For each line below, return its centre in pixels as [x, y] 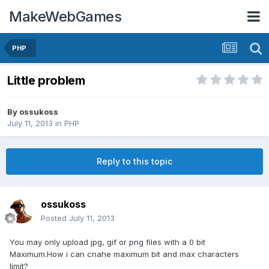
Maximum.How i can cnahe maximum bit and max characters [124, 254]
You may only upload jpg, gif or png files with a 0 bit [107, 242]
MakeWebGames [65, 16]
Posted [55, 218]
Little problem [46, 81]
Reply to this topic [134, 162]
